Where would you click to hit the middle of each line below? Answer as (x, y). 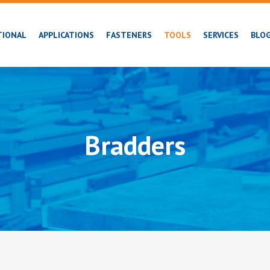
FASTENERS (129, 35)
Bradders (135, 145)
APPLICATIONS (66, 35)
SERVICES (221, 35)
